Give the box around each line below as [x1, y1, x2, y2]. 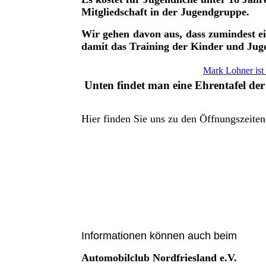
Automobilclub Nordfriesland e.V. [81, 251, 237, 264]
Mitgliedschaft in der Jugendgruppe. [81, 6, 249, 18]
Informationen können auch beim [81, 229, 237, 242]
